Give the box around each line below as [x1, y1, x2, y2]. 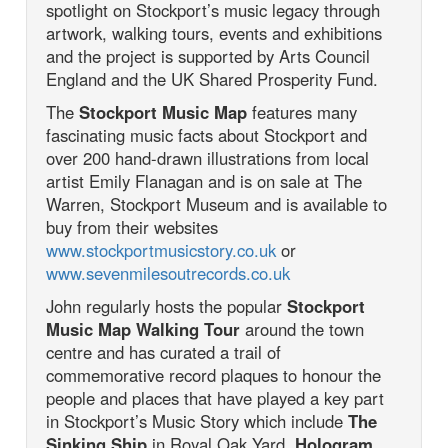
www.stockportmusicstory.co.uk [46, 237, 277, 262]
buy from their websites [46, 214, 219, 239]
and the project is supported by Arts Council [46, 43, 371, 68]
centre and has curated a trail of [46, 339, 282, 364]
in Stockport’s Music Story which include [46, 408, 349, 433]
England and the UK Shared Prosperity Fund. [46, 66, 379, 91]
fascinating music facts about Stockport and [46, 122, 368, 147]
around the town [240, 316, 365, 341]
